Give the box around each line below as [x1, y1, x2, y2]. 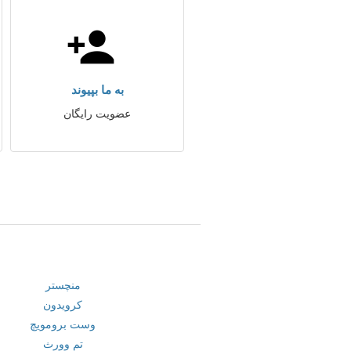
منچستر [45, 279, 81, 291]
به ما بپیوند [71, 83, 124, 96]
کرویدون [43, 299, 83, 311]
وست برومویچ [30, 318, 96, 331]
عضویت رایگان [63, 107, 131, 120]
